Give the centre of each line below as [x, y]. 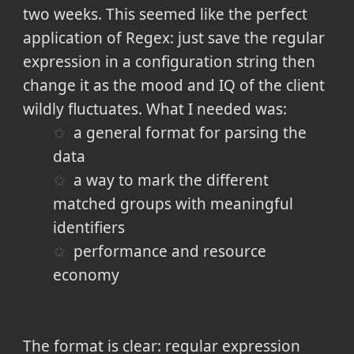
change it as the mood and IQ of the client [173, 85]
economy [86, 275]
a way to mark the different [171, 180]
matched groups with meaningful [173, 203]
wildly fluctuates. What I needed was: [154, 109]
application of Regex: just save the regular [173, 38]
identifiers [88, 227]
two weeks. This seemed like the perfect [165, 14]
